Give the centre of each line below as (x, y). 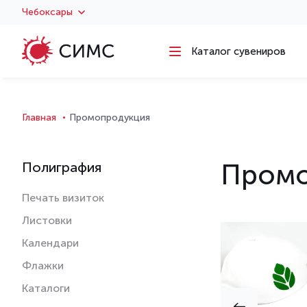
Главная (39, 117)
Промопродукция (110, 117)
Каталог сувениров (238, 51)
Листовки (47, 220)
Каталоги (46, 288)
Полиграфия (62, 167)
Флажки (43, 265)
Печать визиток (63, 197)
